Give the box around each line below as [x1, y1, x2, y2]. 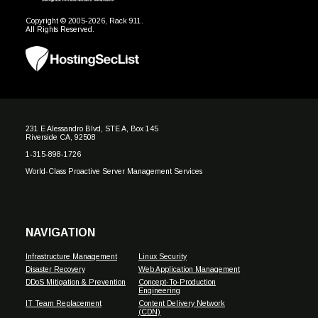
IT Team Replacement [26, 299, 102, 307]
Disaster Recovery [26, 265, 85, 273]
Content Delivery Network [138, 299, 225, 307]
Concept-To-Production [138, 278, 216, 286]
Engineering [138, 286, 180, 295]
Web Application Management [138, 265, 240, 273]
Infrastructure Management [26, 252, 117, 261]
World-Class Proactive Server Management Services [26, 167, 202, 175]
